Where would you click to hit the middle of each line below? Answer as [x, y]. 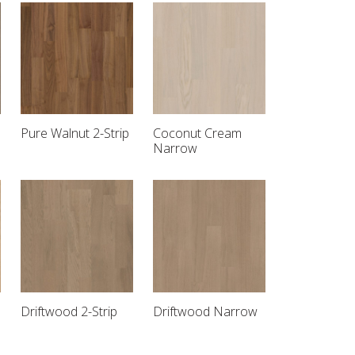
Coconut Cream [198, 134]
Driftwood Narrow [206, 311]
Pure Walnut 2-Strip [75, 134]
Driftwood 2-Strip [69, 311]
